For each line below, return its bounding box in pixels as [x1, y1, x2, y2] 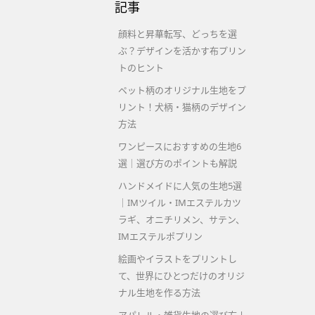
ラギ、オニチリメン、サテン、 [118, 213, 245, 226]
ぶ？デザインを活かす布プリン [118, 44, 246, 57]
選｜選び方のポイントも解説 [118, 157, 237, 169]
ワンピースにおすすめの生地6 [118, 140, 241, 153]
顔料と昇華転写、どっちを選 [118, 27, 237, 40]
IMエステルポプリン [118, 230, 202, 243]
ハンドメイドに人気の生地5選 [118, 179, 242, 192]
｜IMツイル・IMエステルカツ [118, 196, 241, 209]
